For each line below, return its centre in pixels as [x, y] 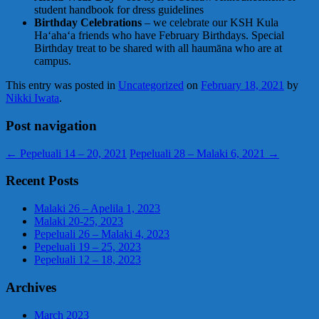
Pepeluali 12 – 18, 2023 [88, 260]
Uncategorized [151, 85]
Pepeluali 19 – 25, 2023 [88, 247]
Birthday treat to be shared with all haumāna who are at [158, 48]
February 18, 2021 [242, 85]
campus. [53, 61]
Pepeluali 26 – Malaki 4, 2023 [102, 234]
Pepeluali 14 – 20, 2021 [72, 153]
